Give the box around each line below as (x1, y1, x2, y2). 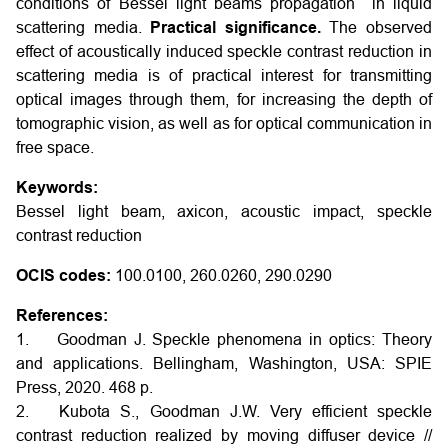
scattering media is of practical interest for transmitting (16, 67, 432, 84)
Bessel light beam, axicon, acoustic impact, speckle (16, 203, 432, 220)
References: (16, 307, 108, 324)
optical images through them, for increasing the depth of (16, 91, 432, 108)
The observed (320, 19, 433, 36)
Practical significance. (150, 19, 321, 36)
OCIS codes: (16, 267, 111, 284)
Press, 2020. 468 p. (16, 379, 153, 396)
